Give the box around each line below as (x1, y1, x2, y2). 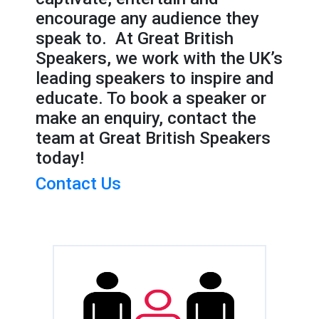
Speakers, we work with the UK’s (36, 48, 283, 68)
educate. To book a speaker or (36, 88, 266, 108)
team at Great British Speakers (36, 127, 271, 148)
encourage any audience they (36, 8, 259, 28)
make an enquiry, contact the (36, 108, 256, 128)
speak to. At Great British (36, 28, 234, 48)
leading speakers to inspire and (36, 68, 274, 88)
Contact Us (36, 173, 121, 194)
